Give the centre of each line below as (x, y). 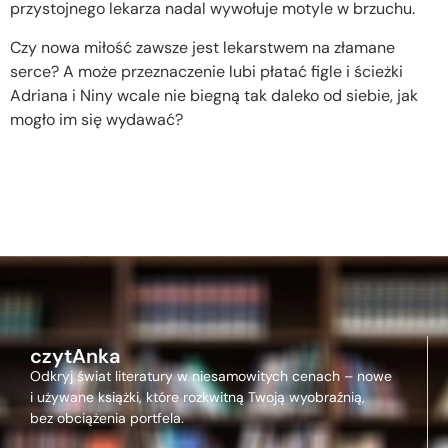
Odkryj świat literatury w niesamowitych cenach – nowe (211, 376)
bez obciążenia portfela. (107, 418)
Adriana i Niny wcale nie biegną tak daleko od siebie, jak (214, 95)
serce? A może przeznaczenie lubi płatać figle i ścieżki (206, 71)
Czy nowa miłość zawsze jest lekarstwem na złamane (202, 47)
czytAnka (75, 356)
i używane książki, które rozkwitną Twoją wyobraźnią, (197, 397)
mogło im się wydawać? (96, 119)
